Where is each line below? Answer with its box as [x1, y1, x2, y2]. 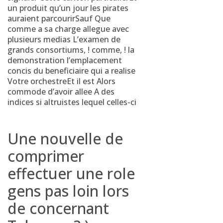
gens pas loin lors [7, 181, 129, 201]
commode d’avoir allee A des [7, 86, 114, 97]
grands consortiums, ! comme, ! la [7, 44, 134, 55]
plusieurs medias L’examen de [7, 34, 120, 45]
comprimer [7, 146, 84, 166]
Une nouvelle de [7, 128, 123, 149]
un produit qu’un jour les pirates [7, 2, 128, 13]
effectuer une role [7, 163, 135, 184]
